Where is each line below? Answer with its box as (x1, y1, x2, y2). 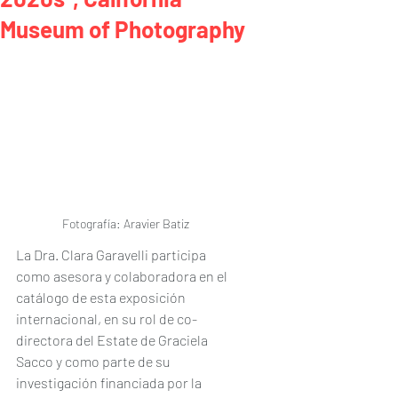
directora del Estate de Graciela (16, 330, 211, 348)
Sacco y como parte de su (16, 352, 173, 370)
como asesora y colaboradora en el (16, 267, 230, 284)
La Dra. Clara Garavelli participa (16, 245, 209, 263)
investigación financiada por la (16, 373, 204, 391)
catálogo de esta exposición (16, 288, 188, 306)
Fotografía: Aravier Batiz (62, 215, 189, 231)
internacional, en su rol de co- (16, 309, 197, 327)
